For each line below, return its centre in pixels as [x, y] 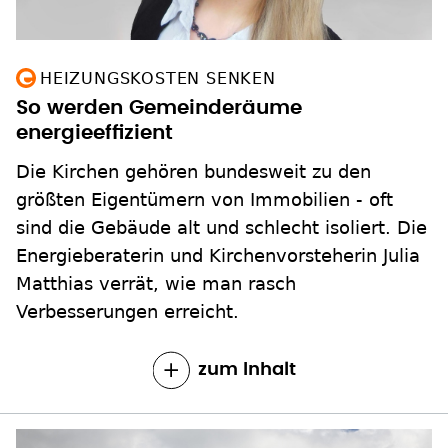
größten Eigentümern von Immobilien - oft [204, 155]
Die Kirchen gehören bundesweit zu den [193, 127]
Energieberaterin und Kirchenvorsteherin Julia [218, 211]
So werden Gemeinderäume [159, 63]
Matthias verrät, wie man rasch [156, 239]
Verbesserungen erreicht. [127, 267]
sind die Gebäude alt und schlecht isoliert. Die [221, 183]
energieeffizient [94, 88]
